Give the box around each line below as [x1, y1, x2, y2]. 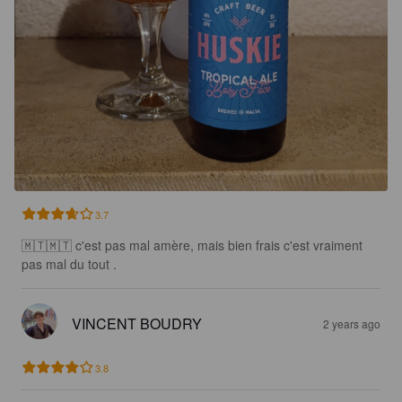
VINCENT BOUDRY [72, 312, 202, 334]
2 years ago [323, 315, 380, 331]
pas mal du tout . [22, 254, 117, 273]
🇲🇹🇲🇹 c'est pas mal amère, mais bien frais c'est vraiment [22, 235, 366, 254]
